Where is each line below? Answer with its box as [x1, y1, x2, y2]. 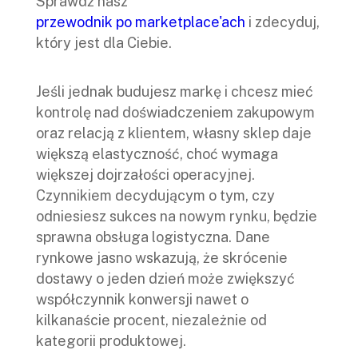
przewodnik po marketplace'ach [36, 14, 245, 31]
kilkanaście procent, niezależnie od [36, 312, 267, 329]
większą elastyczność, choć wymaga [36, 145, 278, 163]
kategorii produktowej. [36, 332, 189, 350]
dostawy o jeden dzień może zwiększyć [36, 270, 295, 288]
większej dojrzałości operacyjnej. [36, 166, 255, 184]
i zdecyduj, [245, 14, 320, 31]
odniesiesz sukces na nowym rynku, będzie [36, 208, 317, 225]
